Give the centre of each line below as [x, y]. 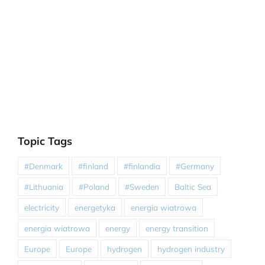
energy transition [177, 228]
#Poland [94, 186]
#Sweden [142, 186]
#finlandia [142, 166]
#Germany [195, 166]
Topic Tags [45, 141]
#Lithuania [44, 186]
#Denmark [43, 166]
